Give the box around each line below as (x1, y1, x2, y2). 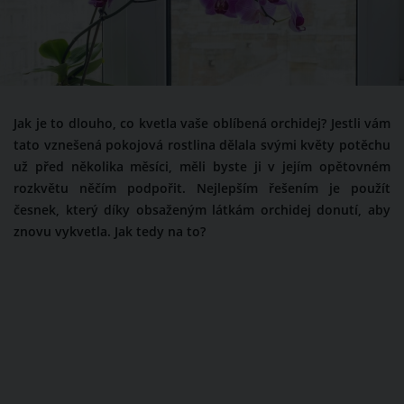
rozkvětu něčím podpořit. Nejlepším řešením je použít (14, 180, 390, 197)
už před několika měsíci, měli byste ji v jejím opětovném (14, 159, 390, 176)
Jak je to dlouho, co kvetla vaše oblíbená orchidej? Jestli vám (14, 115, 390, 133)
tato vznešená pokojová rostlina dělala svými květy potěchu (14, 137, 390, 154)
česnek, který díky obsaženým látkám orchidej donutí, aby (14, 202, 390, 219)
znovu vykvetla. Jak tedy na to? (14, 224, 206, 241)
